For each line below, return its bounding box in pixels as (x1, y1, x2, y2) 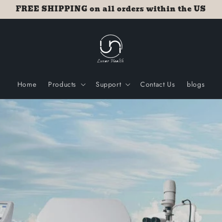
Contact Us (140, 79, 175, 89)
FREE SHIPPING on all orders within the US (15, 3, 206, 14)
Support (96, 79, 121, 89)
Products (48, 79, 76, 89)
